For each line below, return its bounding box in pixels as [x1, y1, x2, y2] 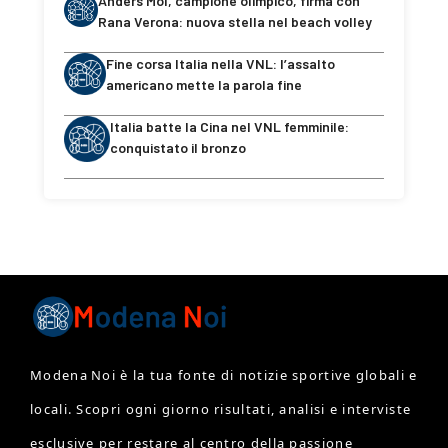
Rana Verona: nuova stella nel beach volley [97, 12, 372, 30]
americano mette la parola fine [105, 75, 302, 93]
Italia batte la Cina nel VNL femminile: [110, 117, 350, 135]
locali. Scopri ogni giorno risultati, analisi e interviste [30, 399, 412, 418]
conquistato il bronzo [110, 138, 247, 156]
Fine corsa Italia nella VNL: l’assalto [105, 54, 335, 72]
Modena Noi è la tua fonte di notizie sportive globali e [30, 365, 418, 384]
